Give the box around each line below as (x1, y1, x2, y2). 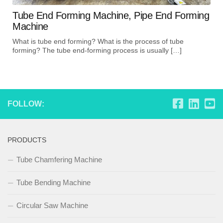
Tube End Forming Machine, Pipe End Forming (12, 9, 209, 21)
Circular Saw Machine (16, 201, 88, 210)
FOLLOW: (7, 99, 44, 108)
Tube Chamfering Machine (16, 155, 102, 164)
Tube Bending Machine (16, 178, 91, 187)
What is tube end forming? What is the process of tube (12, 37, 184, 45)
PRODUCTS (7, 135, 46, 144)
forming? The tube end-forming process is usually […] (12, 46, 182, 54)
